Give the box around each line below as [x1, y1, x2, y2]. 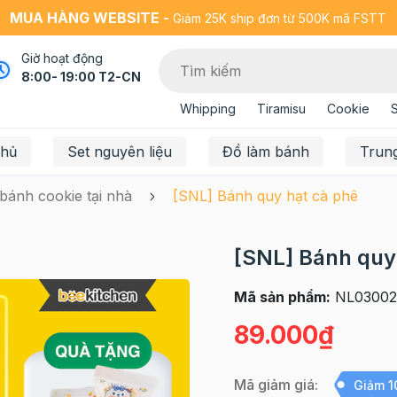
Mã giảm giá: [233, 376, 318, 393]
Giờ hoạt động [20, 51, 103, 66]
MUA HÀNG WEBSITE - [10, 9, 170, 27]
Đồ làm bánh [222, 143, 309, 160]
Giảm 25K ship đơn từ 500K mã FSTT [169, 11, 387, 26]
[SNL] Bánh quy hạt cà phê [172, 187, 358, 205]
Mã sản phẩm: [233, 288, 331, 306]
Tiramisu [256, 101, 306, 116]
